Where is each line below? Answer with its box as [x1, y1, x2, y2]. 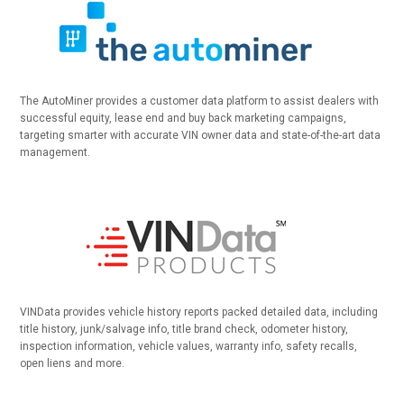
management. [20, 146, 91, 159]
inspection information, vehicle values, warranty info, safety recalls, [20, 340, 358, 353]
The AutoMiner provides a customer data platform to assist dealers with [20, 95, 380, 107]
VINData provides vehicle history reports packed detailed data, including [20, 306, 379, 318]
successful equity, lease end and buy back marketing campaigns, [20, 112, 347, 124]
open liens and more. [20, 357, 125, 370]
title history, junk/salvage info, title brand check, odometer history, [20, 323, 349, 335]
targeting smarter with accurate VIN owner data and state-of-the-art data [20, 129, 381, 142]
